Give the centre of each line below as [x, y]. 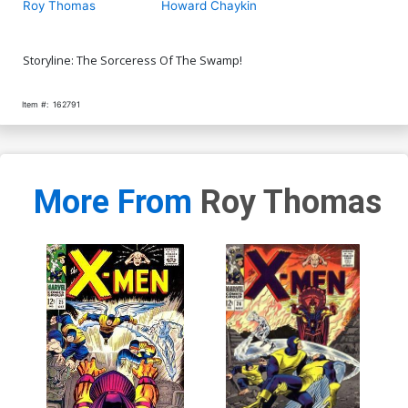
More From [117, 203]
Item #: [35, 104]
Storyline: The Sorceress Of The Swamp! [133, 60]
